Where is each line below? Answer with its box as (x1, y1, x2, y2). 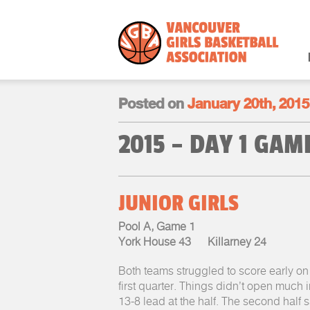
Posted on (118, 97, 184, 111)
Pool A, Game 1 (118, 221, 195, 232)
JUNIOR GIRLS (118, 190, 239, 216)
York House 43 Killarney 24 (118, 237, 266, 248)
